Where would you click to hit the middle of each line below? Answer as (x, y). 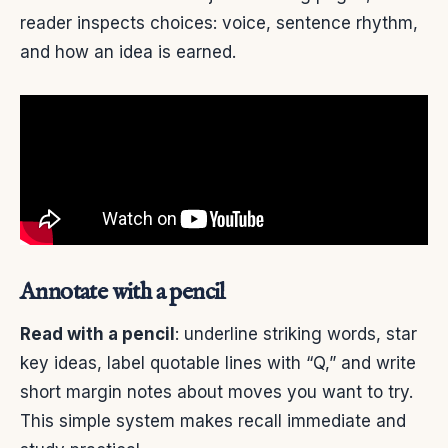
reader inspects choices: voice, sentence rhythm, (219, 23)
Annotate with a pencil (122, 293)
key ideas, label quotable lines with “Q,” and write (218, 363)
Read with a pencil (97, 334)
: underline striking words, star (296, 334)
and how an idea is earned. (128, 52)
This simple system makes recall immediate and (213, 421)
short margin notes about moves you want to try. (216, 392)
